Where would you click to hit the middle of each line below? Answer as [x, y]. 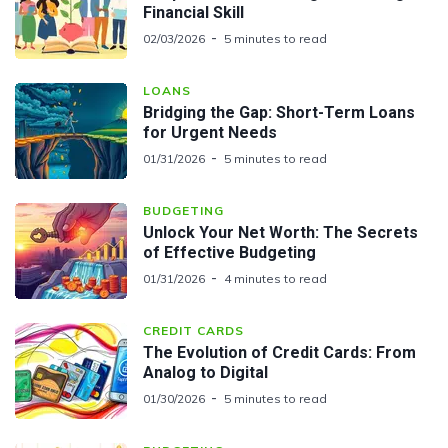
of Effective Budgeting [229, 252]
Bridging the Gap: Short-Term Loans [279, 112]
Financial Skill [193, 12]
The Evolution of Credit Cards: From [279, 352]
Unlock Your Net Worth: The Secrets [280, 232]
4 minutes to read [275, 278]
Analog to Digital [205, 372]
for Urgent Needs [210, 132]
